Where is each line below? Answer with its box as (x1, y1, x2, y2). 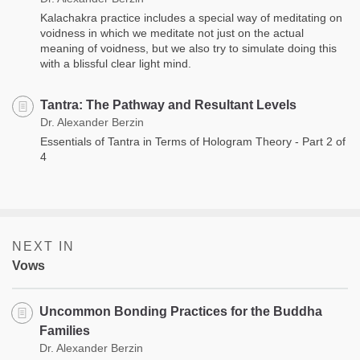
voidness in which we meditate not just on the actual (40, 26, 304, 39)
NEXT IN (12, 239, 75, 253)
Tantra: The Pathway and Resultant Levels (40, 97, 297, 112)
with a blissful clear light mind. (40, 56, 191, 70)
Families (39, 323, 90, 337)
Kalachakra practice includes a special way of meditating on (40, 10, 342, 24)
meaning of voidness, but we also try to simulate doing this (40, 41, 337, 55)
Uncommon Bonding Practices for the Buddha (39, 304, 322, 318)
